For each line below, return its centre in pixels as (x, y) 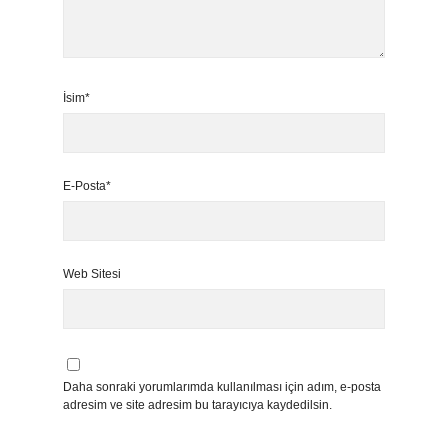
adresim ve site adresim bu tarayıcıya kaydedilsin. (197, 405)
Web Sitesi (92, 274)
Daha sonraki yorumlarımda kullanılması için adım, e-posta (222, 387)
